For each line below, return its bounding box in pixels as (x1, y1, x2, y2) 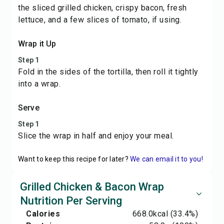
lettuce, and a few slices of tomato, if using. (18, 15, 181, 24)
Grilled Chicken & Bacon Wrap (20, 180, 164, 193)
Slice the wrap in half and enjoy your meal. (18, 131, 174, 140)
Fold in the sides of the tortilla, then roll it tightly (18, 67, 198, 76)
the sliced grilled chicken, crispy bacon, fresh (18, 3, 187, 12)
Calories (26, 209, 60, 218)
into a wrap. (18, 79, 60, 88)
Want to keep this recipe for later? (18, 155, 128, 163)
